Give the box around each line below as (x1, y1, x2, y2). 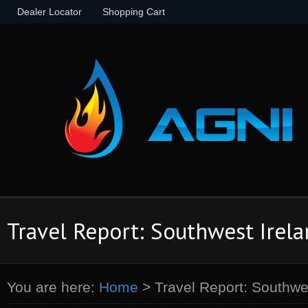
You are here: (7, 279, 95, 295)
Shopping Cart (102, 6, 165, 17)
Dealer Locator (17, 6, 82, 17)
